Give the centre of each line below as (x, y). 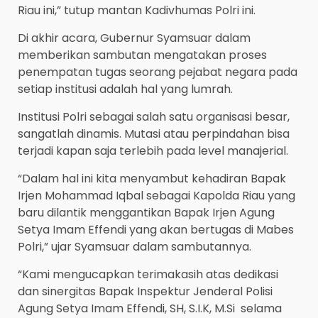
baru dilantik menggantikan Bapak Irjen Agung (146, 213)
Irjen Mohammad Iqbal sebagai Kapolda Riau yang (157, 196)
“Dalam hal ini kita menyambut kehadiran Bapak (152, 179)
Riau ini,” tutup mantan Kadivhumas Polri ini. (137, 11)
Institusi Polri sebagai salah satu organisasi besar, (154, 117)
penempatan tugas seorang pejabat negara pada (158, 72)
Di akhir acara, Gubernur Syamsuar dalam (134, 38)
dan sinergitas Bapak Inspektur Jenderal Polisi (145, 292)
